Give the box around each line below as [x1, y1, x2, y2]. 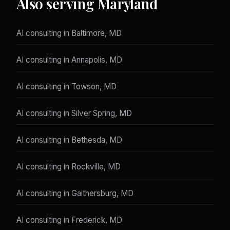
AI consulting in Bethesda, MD [16, 135, 122, 145]
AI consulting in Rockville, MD [16, 162, 121, 172]
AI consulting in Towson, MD [16, 82, 117, 92]
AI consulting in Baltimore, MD [16, 28, 122, 39]
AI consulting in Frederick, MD [16, 215, 122, 225]
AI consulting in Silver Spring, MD [16, 108, 132, 119]
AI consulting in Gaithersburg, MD [16, 188, 133, 199]
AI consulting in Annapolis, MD [16, 55, 122, 65]
